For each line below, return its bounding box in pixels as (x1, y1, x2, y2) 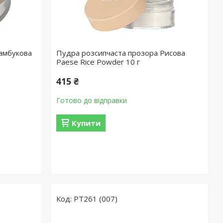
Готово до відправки (56, 96, 127, 105)
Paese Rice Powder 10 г (56, 57, 140, 67)
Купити (72, 118, 101, 128)
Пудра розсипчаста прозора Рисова (56, 48, 186, 58)
